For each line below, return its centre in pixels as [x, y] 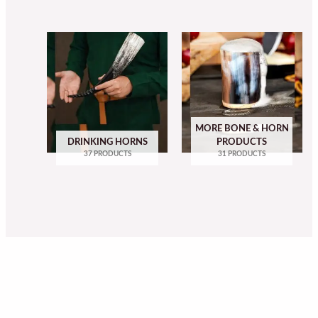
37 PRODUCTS [107, 154]
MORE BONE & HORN [242, 128]
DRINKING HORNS [107, 142]
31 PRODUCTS [242, 154]
